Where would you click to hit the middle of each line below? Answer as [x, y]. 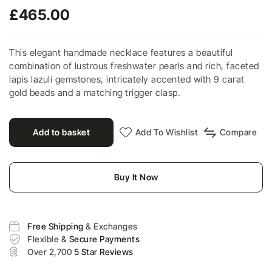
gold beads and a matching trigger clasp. [95, 93]
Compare [238, 132]
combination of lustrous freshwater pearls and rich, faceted [134, 66]
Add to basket [61, 132]
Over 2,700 [51, 251]
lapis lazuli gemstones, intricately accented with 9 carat [127, 79]
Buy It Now [136, 177]
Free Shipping [56, 226]
